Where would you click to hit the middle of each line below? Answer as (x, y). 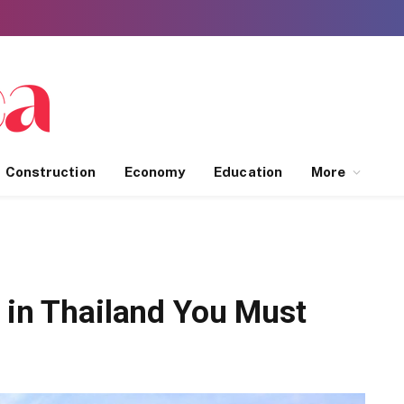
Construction (50, 172)
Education (248, 172)
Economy (155, 172)
